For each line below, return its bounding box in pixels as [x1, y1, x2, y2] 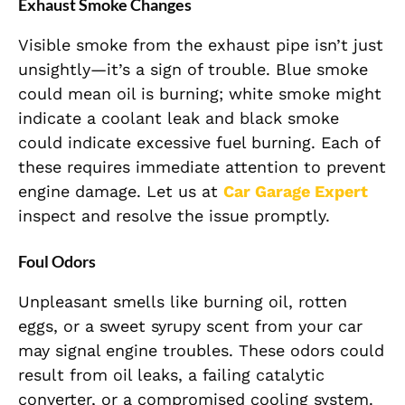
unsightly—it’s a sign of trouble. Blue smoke [18, 60, 368, 80]
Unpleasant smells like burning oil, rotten [18, 292, 347, 312]
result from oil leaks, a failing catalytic [18, 365, 325, 385]
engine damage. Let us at [18, 182, 223, 202]
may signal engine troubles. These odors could [18, 341, 384, 361]
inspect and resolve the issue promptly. [18, 206, 330, 226]
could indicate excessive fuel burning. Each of [18, 133, 380, 153]
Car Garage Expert [223, 182, 368, 202]
